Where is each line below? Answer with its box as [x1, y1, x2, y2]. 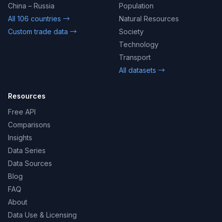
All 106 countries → [8, 14, 70, 23]
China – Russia [8, 1, 55, 10]
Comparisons [8, 120, 51, 129]
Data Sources [8, 159, 52, 167]
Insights [8, 133, 32, 142]
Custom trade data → [8, 27, 77, 36]
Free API [8, 108, 36, 116]
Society [119, 27, 144, 36]
